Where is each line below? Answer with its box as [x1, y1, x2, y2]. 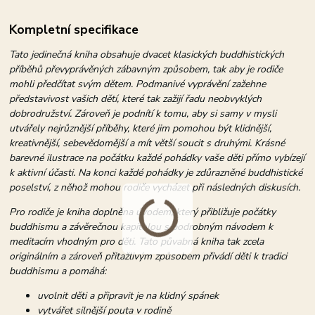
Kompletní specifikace [9, 20, 139, 38]
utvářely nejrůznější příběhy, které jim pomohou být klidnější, [9, 121, 272, 135]
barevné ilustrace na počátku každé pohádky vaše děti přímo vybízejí [9, 150, 305, 165]
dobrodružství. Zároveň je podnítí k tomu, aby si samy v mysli [9, 106, 277, 120]
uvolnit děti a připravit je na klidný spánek [37, 288, 219, 302]
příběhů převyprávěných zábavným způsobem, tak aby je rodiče [9, 62, 283, 76]
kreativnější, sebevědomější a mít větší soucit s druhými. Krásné [9, 136, 285, 150]
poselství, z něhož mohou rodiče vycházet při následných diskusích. [9, 180, 301, 194]
